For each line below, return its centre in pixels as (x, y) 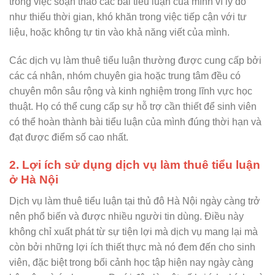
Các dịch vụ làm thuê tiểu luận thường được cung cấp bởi (135, 61)
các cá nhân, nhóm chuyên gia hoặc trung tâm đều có (125, 76)
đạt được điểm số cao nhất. (69, 137)
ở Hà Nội (34, 179)
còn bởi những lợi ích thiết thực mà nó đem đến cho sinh (132, 247)
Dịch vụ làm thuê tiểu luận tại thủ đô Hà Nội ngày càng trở (135, 201)
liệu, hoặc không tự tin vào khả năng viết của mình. (119, 33)
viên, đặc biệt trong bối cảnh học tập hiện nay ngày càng (131, 262)
